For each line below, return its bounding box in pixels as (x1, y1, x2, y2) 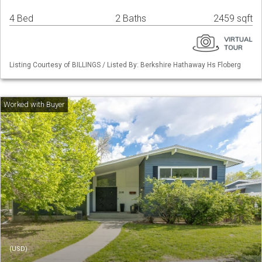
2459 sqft (213, 13, 253, 25)
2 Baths (115, 13, 146, 25)
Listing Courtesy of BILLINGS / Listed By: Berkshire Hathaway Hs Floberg (9, 61, 241, 70)
